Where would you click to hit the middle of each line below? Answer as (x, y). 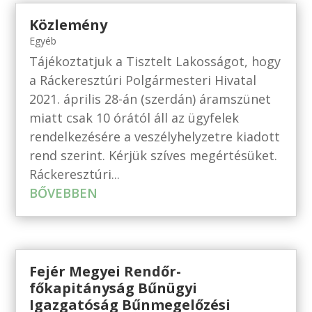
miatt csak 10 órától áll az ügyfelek (134, 118)
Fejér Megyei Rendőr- (106, 271)
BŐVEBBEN (64, 193)
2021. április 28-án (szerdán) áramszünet (150, 99)
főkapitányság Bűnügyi (114, 288)
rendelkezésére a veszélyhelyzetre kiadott (155, 137)
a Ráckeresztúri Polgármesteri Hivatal (143, 80)
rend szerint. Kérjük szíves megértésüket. (154, 156)
